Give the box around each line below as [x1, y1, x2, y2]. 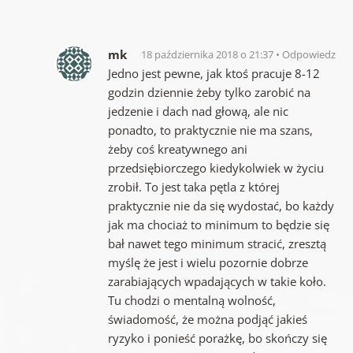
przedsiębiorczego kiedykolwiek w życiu [107, 159, 324, 176]
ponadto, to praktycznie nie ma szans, [107, 121, 313, 138]
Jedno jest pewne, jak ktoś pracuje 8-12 [107, 65, 320, 81]
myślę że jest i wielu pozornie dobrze [107, 254, 308, 270]
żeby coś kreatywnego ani [107, 140, 247, 157]
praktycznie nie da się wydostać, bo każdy [107, 197, 334, 214]
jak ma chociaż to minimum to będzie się [107, 216, 329, 232]
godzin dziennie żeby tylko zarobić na [107, 84, 310, 100]
